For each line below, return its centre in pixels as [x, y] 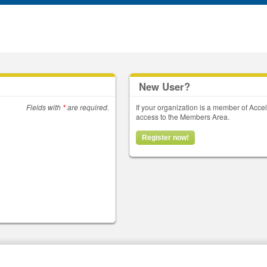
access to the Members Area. [183, 117]
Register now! [166, 138]
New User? [165, 86]
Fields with [44, 107]
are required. [87, 107]
